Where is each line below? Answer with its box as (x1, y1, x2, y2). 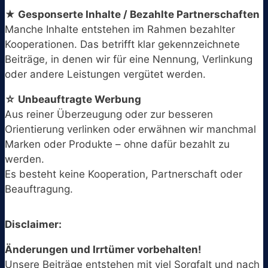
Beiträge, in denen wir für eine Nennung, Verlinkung (5, 53, 252, 65)
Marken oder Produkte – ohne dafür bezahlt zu (5, 138, 230, 150)
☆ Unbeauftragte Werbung (5, 93, 141, 105)
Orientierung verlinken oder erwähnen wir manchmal (5, 123, 256, 135)
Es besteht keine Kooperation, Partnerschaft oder (5, 167, 242, 180)
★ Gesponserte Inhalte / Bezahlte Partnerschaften (5, 8, 260, 20)
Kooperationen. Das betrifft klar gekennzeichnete (5, 38, 240, 50)
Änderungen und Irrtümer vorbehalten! (5, 243, 202, 255)
